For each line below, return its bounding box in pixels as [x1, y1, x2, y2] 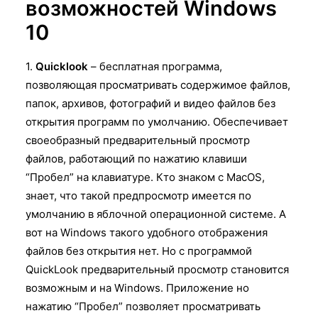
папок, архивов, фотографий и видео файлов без [26, 96, 275, 110]
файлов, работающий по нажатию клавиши [26, 151, 247, 165]
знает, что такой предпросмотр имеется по [26, 188, 251, 202]
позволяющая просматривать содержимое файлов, [26, 77, 290, 92]
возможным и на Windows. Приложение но [26, 280, 249, 295]
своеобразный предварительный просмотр [26, 133, 250, 147]
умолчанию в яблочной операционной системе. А [26, 207, 286, 221]
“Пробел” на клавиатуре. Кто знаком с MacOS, [26, 170, 265, 184]
